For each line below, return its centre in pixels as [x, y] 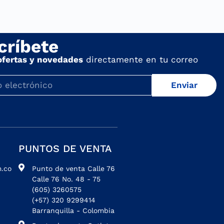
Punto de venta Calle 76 [73, 168]
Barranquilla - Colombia [73, 210]
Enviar [184, 85]
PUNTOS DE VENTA [65, 148]
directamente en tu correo [140, 60]
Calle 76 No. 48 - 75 [66, 179]
